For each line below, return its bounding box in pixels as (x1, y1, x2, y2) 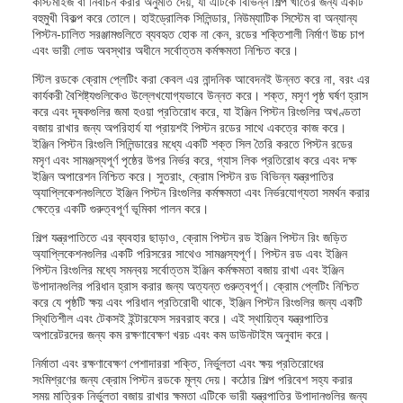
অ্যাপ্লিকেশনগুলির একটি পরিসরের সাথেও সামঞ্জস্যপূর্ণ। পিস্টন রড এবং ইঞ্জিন (32, 246, 347, 261)
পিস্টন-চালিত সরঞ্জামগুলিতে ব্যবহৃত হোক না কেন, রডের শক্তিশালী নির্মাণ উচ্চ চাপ (32, 27, 364, 41)
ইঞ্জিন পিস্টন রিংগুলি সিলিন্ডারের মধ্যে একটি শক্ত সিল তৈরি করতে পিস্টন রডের (32, 137, 353, 151)
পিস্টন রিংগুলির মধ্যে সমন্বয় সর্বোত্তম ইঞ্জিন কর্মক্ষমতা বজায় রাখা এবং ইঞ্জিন (32, 263, 344, 277)
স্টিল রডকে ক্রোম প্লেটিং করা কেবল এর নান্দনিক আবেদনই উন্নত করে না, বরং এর (32, 72, 370, 86)
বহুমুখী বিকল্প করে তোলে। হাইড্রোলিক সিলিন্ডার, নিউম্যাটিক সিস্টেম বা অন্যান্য (32, 11, 357, 25)
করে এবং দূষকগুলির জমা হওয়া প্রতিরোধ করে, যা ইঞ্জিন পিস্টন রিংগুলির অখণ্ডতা (32, 104, 361, 119)
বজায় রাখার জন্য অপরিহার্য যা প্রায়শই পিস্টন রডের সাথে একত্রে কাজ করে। (32, 121, 346, 135)
